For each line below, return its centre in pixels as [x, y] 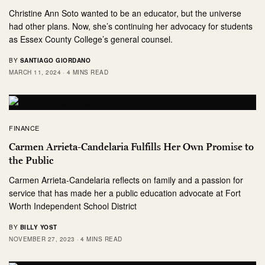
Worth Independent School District [73, 206]
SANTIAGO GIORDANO [55, 61]
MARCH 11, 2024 [35, 72]
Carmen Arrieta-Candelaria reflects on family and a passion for [126, 180]
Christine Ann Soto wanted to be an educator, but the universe [125, 13]
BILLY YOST [38, 227]
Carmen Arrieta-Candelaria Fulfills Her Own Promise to [131, 147]
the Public [31, 161]
